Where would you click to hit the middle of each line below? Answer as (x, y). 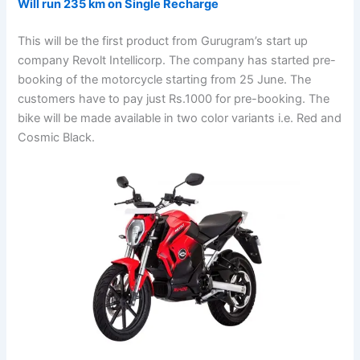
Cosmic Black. (57, 138)
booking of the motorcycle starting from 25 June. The (165, 80)
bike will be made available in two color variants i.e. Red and (180, 119)
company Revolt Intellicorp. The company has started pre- (177, 61)
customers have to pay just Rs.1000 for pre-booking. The (174, 99)
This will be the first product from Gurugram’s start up (163, 41)
